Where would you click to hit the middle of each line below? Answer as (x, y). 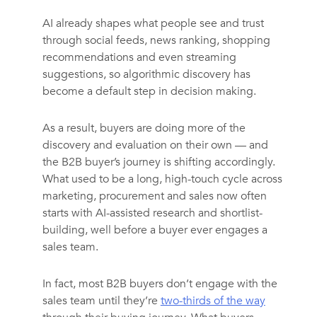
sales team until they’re (101, 301)
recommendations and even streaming (139, 57)
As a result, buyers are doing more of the (144, 128)
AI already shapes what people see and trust (153, 23)
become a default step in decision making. (149, 91)
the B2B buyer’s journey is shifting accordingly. (158, 162)
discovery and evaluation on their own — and (155, 145)
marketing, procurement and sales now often (154, 196)
